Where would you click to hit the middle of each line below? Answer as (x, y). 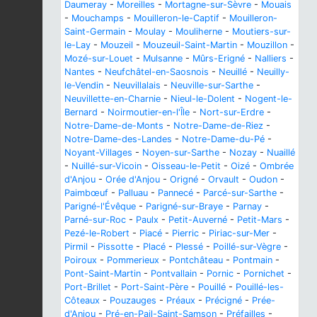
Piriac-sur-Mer (239, 233)
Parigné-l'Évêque (100, 206)
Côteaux (82, 300)
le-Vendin (84, 85)
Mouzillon (267, 45)
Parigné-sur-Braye (184, 206)
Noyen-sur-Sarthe (181, 152)
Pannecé (175, 192)
